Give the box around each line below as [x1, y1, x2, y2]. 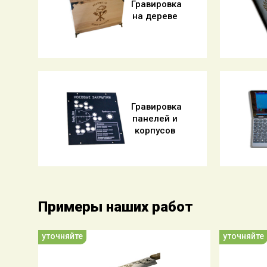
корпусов [134, 125, 175, 136]
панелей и [132, 113, 178, 124]
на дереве [132, 11, 178, 21]
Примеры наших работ [38, 198, 193, 215]
